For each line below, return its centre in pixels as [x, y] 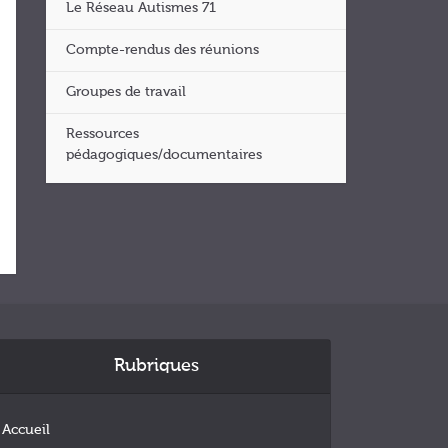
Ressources [102, 134]
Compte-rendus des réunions [162, 50]
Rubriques [156, 366]
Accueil [26, 430]
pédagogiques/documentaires [164, 155]
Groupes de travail [126, 92]
